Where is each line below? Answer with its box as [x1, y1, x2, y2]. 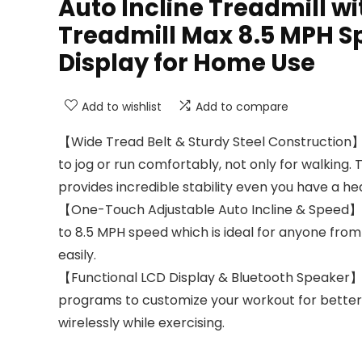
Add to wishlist [82, 99, 162, 115]
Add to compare [196, 99, 288, 115]
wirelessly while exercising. [58, 314, 225, 332]
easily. [58, 246, 96, 264]
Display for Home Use [58, 47, 315, 79]
